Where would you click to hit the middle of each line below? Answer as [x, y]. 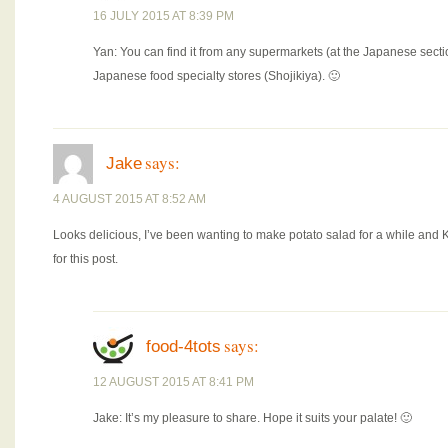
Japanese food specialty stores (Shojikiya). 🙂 [216, 76]
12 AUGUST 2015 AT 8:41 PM [173, 382]
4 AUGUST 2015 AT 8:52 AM [129, 199]
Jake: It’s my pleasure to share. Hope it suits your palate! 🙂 [252, 418]
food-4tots [183, 346]
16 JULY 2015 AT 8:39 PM [163, 16]
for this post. [85, 259]
